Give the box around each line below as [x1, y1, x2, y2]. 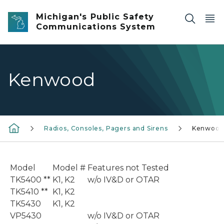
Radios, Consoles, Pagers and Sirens [44, 124, 168, 132]
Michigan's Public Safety [36, 12, 154, 21]
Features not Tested [85, 163, 169, 172]
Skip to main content [4, 6, 85, 15]
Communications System [36, 22, 156, 31]
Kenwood [8, 68, 95, 90]
